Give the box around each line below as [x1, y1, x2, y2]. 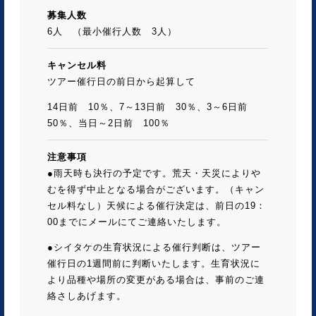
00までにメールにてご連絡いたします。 [47, 216, 226, 227]
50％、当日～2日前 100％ [47, 117, 170, 128]
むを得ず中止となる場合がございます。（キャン [47, 183, 265, 195]
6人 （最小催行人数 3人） [47, 25, 177, 37]
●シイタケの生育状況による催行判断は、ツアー [47, 241, 261, 253]
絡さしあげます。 [47, 290, 126, 301]
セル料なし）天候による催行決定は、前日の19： [47, 200, 266, 211]
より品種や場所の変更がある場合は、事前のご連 [47, 274, 265, 285]
